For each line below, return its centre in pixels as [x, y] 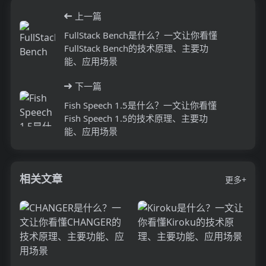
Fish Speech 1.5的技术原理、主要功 [136, 118]
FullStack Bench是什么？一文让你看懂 [140, 35]
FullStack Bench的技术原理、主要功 [136, 48]
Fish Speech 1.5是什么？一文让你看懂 [140, 105]
